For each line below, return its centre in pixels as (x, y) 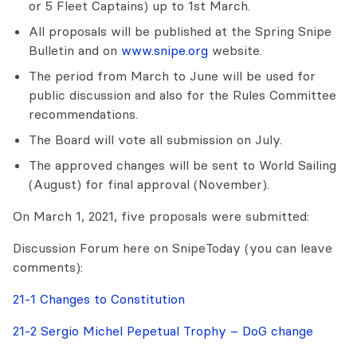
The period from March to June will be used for (172, 76)
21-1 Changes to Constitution (99, 299)
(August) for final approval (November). (149, 184)
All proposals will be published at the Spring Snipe (180, 31)
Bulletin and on (75, 50)
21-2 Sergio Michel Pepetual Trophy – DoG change (163, 331)
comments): (48, 267)
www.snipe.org (165, 50)
